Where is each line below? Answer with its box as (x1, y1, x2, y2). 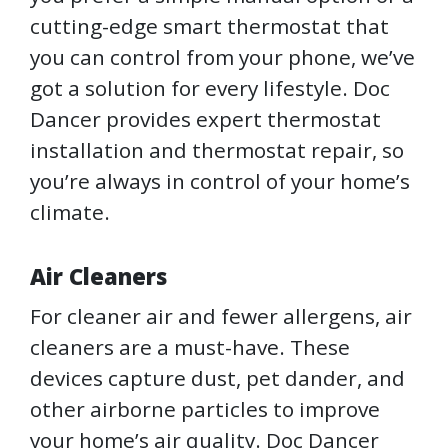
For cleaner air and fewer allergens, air (30, 302, 412, 331)
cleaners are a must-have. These (30, 333, 350, 362)
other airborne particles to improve (30, 395, 380, 424)
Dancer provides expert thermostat (30, 105, 381, 134)
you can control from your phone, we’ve (30, 43, 415, 72)
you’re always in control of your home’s (30, 167, 410, 196)
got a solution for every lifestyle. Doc (30, 74, 390, 103)
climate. (30, 198, 110, 227)
